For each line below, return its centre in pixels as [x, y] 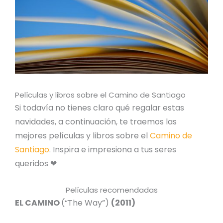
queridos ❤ [36, 163]
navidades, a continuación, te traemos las [96, 121]
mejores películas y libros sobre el [82, 135]
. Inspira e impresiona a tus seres [113, 149]
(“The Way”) [86, 203]
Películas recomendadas [111, 190]
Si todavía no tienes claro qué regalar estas [100, 108]
